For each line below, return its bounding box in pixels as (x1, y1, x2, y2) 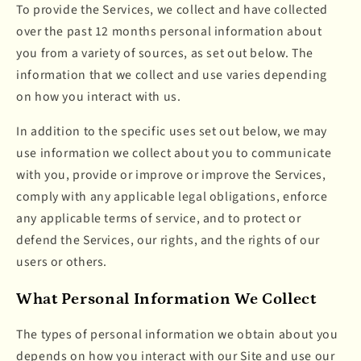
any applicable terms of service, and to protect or (16, 210, 301, 228)
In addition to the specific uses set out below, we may (16, 122, 328, 141)
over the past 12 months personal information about (16, 23, 322, 41)
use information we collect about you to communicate (16, 144, 332, 163)
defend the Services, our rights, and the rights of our (16, 231, 321, 250)
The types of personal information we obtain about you (16, 326, 338, 344)
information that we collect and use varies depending (16, 66, 327, 85)
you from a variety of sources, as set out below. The (16, 44, 313, 63)
